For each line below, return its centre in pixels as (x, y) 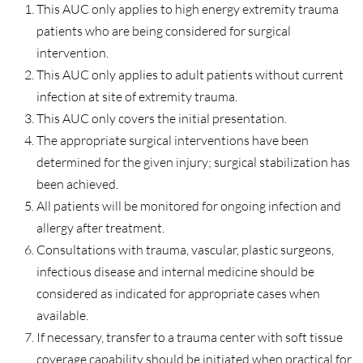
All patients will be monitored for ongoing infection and (189, 205)
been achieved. (77, 184)
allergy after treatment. (100, 227)
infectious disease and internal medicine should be (175, 271)
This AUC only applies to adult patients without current (190, 74)
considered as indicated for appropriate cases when (178, 293)
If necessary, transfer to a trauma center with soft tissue (190, 337)
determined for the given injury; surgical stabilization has (193, 162)
